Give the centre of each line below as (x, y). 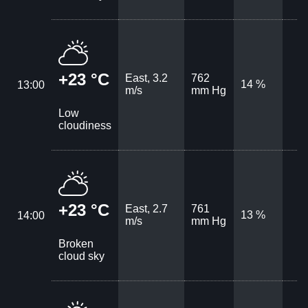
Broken (76, 243)
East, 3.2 (146, 78)
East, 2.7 (146, 208)
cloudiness (85, 125)
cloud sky (81, 256)
